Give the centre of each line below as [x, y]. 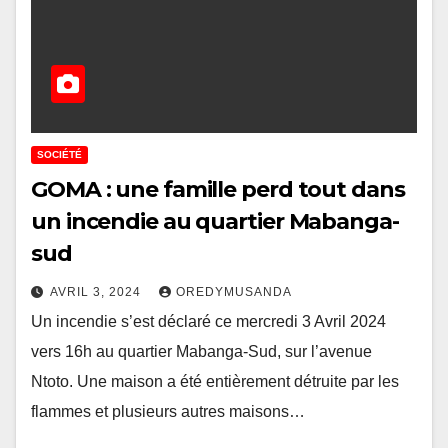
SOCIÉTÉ [59, 154]
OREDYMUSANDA [234, 291]
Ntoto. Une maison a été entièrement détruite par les [215, 381]
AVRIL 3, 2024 [97, 291]
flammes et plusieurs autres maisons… [168, 411]
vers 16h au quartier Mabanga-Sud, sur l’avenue [201, 351]
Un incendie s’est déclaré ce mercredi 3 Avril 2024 [208, 321]
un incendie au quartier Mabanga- [215, 221]
